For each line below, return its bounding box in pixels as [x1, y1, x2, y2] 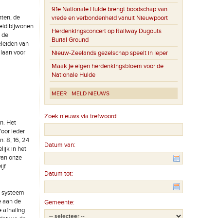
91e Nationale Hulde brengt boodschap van [52, 5, 168, 14]
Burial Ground [52, 36, 89, 44]
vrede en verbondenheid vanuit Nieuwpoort [52, 14, 168, 22]
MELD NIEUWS [72, 90, 110, 97]
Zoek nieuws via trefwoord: [44, 112, 118, 121]
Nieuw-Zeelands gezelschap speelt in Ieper [52, 49, 168, 57]
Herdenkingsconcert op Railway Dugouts [52, 27, 162, 36]
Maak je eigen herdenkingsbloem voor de [52, 62, 164, 71]
